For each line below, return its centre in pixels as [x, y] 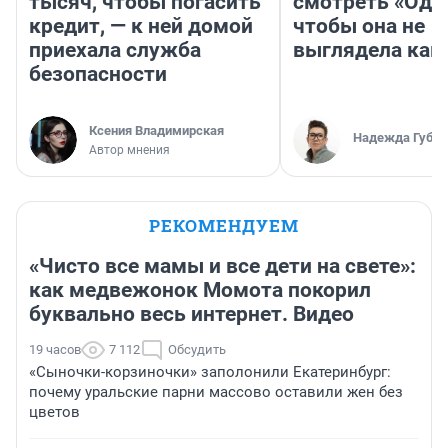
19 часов [55, 350]
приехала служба [115, 50]
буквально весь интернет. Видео [191, 314]
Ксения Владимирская [156, 131]
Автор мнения [129, 150]
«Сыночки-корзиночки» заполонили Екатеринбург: [210, 372]
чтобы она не [359, 26]
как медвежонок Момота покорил [200, 290]
